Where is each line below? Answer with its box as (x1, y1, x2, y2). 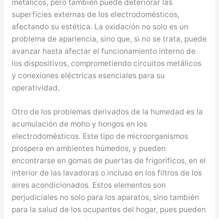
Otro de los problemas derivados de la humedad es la (11, 107, 203, 117)
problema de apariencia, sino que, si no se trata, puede (11, 34, 207, 44)
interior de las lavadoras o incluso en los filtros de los (11, 168, 202, 178)
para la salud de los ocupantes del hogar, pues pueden (11, 205, 206, 215)
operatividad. (11, 83, 60, 92)
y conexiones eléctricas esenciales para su (11, 70, 165, 80)
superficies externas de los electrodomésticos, (11, 9, 179, 19)
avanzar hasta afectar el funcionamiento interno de (11, 46, 196, 56)
